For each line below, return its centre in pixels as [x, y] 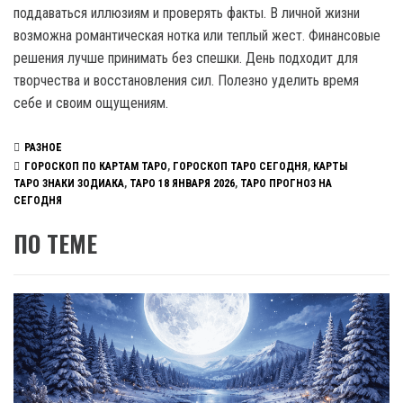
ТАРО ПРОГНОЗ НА [286, 183]
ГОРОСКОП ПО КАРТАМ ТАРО [96, 166]
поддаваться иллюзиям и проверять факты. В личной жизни [187, 13]
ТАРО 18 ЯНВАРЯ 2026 [182, 183]
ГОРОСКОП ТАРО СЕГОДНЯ [240, 166]
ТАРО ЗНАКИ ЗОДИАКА [69, 183]
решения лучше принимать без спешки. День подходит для [186, 58]
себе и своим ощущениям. [91, 103]
